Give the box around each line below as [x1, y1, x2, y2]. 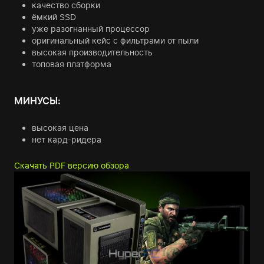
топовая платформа [32, 59, 111, 69]
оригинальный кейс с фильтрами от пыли [32, 35, 199, 45]
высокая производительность [32, 47, 153, 57]
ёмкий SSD [32, 12, 76, 22]
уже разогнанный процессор [32, 24, 150, 34]
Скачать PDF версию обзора [14, 160, 129, 170]
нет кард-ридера [32, 134, 101, 144]
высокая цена [32, 123, 88, 133]
